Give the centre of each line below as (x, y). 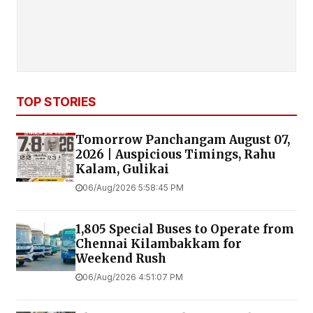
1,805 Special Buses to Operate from (185, 229)
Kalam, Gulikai (122, 169)
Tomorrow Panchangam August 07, (183, 139)
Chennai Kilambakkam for (159, 243)
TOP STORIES (56, 101)
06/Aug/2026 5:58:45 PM (133, 187)
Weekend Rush (121, 258)
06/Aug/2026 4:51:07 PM (133, 277)
